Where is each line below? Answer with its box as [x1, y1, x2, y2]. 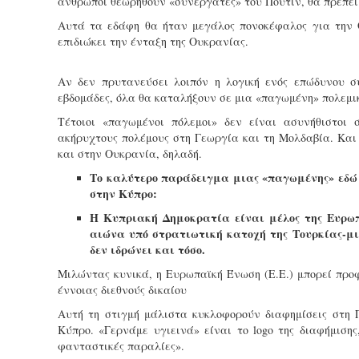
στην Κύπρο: [90, 185, 157, 202]
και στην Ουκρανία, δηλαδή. [58, 146, 202, 161]
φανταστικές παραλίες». [58, 338, 184, 353]
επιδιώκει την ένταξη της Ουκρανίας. [58, 34, 248, 49]
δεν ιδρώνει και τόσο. [90, 241, 205, 258]
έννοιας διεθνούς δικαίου [58, 282, 187, 297]
